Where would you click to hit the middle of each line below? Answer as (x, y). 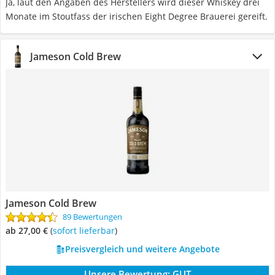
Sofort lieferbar (86, 230)
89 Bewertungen (92, 217)
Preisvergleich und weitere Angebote (142, 249)
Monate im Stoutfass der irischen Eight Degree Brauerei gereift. (137, 16)
